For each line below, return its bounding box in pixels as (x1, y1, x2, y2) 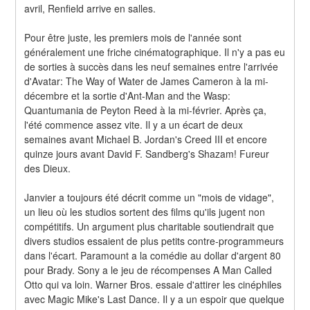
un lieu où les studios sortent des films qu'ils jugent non (24, 204, 266, 219)
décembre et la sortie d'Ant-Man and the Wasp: (24, 88, 231, 102)
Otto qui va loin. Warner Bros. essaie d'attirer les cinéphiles (24, 277, 282, 291)
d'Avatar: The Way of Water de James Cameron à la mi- (24, 73, 269, 88)
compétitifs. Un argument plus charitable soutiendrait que (24, 219, 275, 233)
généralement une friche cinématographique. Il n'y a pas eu (24, 44, 286, 59)
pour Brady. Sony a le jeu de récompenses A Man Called (24, 262, 273, 277)
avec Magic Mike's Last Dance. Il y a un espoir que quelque (24, 291, 285, 306)
